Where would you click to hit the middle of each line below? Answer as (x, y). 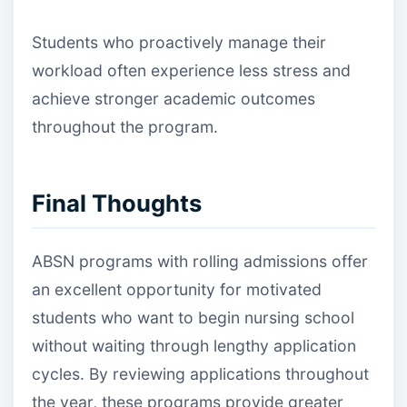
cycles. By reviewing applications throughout (200, 374)
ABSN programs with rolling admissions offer (200, 262)
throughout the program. (125, 127)
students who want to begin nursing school (193, 318)
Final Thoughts (117, 203)
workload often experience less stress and (191, 71)
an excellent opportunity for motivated (177, 290)
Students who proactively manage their (179, 43)
